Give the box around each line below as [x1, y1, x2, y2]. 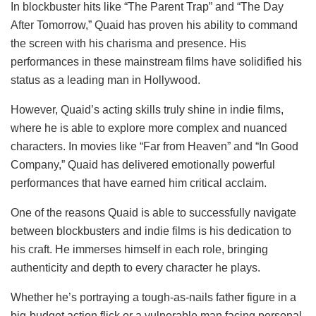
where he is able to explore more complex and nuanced [11, 121, 287, 134]
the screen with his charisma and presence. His [11, 37, 246, 49]
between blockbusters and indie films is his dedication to [11, 224, 291, 237]
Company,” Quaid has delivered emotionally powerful [11, 158, 275, 171]
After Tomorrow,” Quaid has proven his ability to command [11, 18, 298, 31]
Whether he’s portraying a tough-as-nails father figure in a [11, 291, 296, 303]
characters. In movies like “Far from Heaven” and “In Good [11, 140, 298, 152]
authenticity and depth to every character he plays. [11, 261, 260, 274]
